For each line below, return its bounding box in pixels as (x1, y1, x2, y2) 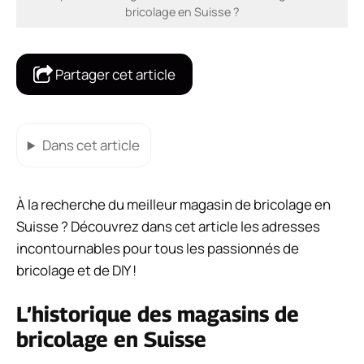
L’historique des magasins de (16, 301, 299, 327)
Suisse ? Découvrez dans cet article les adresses (16, 216, 320, 236)
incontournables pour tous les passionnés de (16, 238, 299, 258)
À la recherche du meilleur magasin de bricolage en (16, 194, 331, 214)
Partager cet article (53, 65, 175, 84)
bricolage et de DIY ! (16, 260, 136, 279)
